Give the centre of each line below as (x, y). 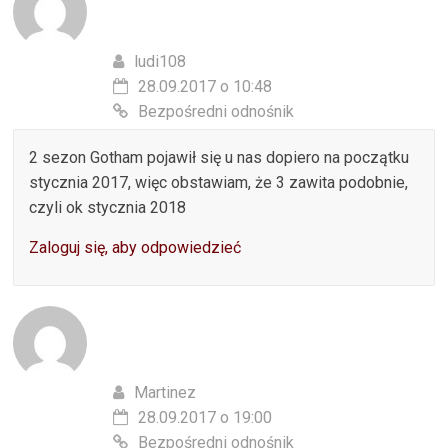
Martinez (165, 392)
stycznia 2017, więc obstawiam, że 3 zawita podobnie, (219, 182)
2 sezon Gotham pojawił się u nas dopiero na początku (219, 157)
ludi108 (160, 61)
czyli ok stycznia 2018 (108, 207)
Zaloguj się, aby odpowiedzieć (135, 247)
